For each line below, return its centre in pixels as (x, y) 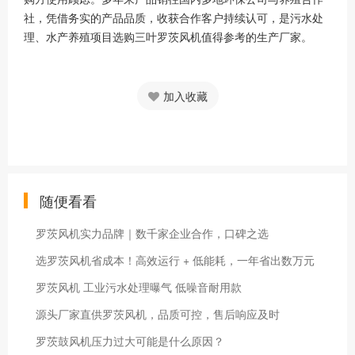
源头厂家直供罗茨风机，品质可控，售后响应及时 (158, 314)
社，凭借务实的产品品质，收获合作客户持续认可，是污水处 (174, 18)
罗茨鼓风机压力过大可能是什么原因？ (130, 341)
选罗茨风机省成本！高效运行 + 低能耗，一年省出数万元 (175, 260)
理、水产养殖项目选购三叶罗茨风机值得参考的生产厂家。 (168, 37)
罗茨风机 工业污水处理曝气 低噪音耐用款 (139, 287)
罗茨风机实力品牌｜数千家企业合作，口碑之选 (152, 233)
